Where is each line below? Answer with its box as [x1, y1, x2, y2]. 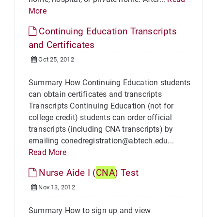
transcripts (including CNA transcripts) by [29, 124, 173, 134]
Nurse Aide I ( [36, 167, 96, 178]
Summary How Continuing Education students [29, 78, 191, 87]
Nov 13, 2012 [37, 184, 75, 191]
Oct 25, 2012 [37, 56, 74, 63]
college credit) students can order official [29, 113, 172, 122]
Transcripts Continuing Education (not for [29, 101, 174, 110]
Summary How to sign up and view [29, 206, 151, 215]
